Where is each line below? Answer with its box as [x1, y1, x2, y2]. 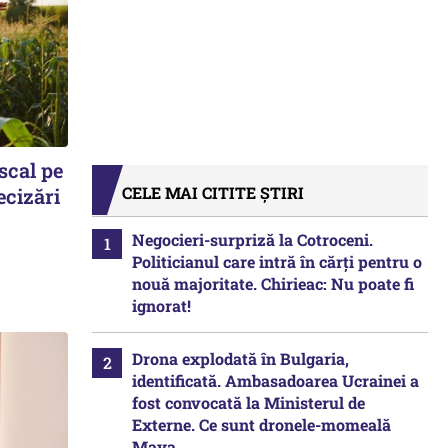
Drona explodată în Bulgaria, [132, 348, 349, 369]
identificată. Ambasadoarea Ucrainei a [132, 370, 419, 391]
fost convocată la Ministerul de [132, 392, 365, 413]
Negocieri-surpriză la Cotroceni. [132, 229, 373, 250]
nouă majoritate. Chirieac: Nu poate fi [132, 273, 414, 294]
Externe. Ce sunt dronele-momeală [132, 414, 391, 435]
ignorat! [132, 295, 191, 316]
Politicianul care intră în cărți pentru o [132, 251, 422, 272]
